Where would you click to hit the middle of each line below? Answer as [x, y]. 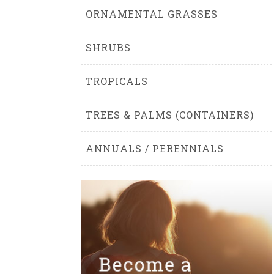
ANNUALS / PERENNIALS [155, 148]
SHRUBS [108, 47]
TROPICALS [117, 81]
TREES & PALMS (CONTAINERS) [170, 115]
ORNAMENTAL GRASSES [152, 14]
